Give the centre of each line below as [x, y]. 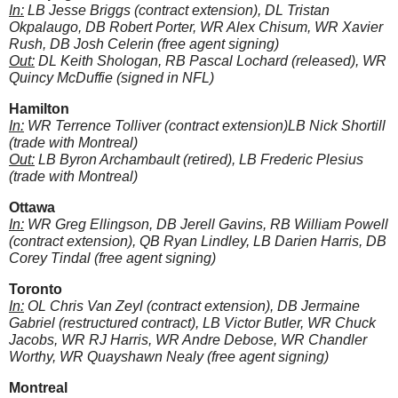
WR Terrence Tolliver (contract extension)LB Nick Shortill [205, 126]
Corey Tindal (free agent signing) [112, 259]
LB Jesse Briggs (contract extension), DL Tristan [177, 11]
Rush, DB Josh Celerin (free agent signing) [144, 44]
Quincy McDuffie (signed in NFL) [111, 78]
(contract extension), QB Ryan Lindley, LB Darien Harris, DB [198, 242]
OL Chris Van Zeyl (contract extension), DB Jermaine [192, 306]
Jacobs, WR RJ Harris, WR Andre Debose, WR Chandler [188, 340]
